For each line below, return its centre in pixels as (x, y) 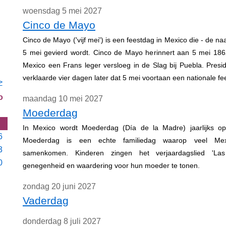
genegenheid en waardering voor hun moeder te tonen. (111, 165)
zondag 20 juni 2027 (59, 186)
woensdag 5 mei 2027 (62, 11)
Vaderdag (46, 201)
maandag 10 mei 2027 (63, 99)
